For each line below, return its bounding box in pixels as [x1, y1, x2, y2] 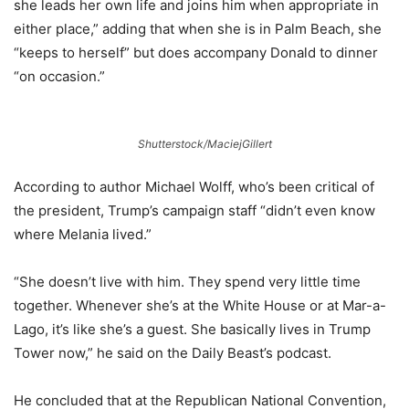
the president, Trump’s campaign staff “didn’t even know [14, 202, 375, 220]
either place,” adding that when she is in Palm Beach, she [14, 20, 382, 38]
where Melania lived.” [14, 225, 152, 244]
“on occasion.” [14, 68, 105, 86]
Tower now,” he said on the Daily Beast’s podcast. [14, 344, 331, 362]
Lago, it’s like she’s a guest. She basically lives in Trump [14, 320, 371, 339]
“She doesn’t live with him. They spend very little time [14, 273, 361, 291]
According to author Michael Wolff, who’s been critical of [14, 178, 374, 196]
